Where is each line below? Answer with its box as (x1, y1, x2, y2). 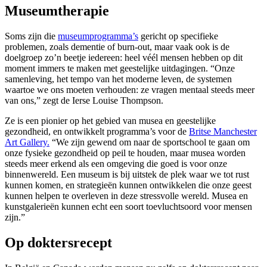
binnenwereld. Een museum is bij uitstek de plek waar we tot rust (5, 169, 249, 180)
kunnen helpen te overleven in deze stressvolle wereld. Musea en (5, 191, 248, 201)
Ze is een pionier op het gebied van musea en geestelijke (5, 116, 216, 126)
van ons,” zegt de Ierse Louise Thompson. (5, 95, 163, 106)
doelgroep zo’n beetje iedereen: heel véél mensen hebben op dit (5, 52, 243, 63)
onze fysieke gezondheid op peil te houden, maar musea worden (5, 148, 246, 159)
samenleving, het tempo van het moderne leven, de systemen (5, 74, 232, 85)
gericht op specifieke (138, 31, 218, 42)
